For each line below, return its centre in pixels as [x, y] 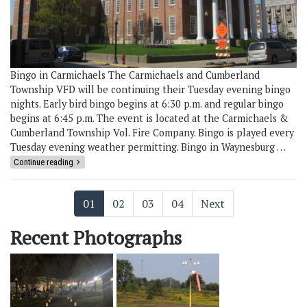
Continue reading [44, 162]
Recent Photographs [96, 237]
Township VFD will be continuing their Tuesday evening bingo [150, 89]
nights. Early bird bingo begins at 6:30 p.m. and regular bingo [147, 103]
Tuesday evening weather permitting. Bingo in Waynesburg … [148, 147]
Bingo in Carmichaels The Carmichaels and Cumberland [135, 75]
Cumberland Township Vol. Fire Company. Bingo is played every [152, 132]
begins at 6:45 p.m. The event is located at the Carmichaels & [149, 118]
